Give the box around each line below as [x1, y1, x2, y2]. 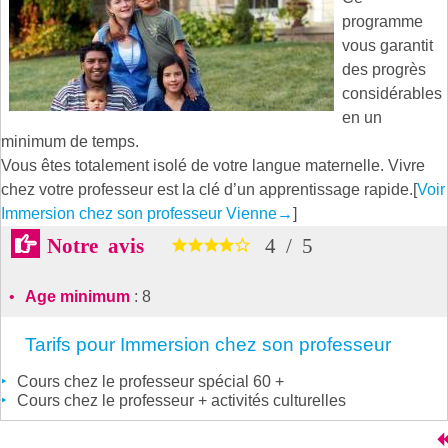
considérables [342, 84, 442, 102]
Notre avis [47, 232, 154, 254]
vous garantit [342, 36, 433, 54]
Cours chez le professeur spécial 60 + [17, 372, 284, 390]
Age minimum [25, 287, 130, 305]
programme [342, 12, 423, 30]
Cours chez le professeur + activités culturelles [17, 391, 346, 409]
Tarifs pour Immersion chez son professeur [25, 333, 391, 355]
